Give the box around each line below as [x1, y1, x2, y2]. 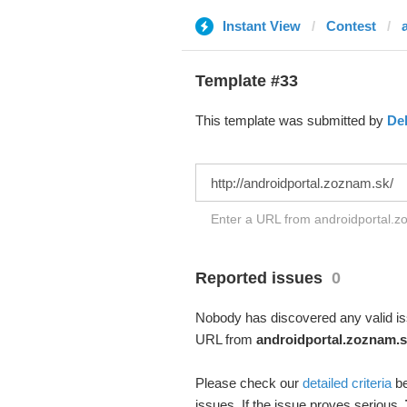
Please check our [194, 375, 303, 391]
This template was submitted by [194, 113, 387, 128]
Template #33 [194, 72, 298, 90]
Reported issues [194, 269, 323, 287]
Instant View [222, 18, 301, 34]
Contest [325, 18, 376, 34]
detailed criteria [302, 375, 392, 391]
